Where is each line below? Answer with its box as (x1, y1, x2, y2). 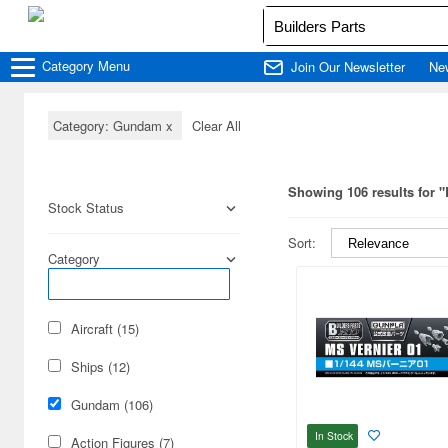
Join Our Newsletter (291, 57, 405, 76)
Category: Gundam (53, 116, 166, 135)
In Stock (315, 427, 353, 443)
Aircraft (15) (71, 319, 139, 338)
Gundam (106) (71, 395, 153, 414)
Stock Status (48, 198, 124, 217)
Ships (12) (71, 357, 130, 376)
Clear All (192, 116, 241, 135)
